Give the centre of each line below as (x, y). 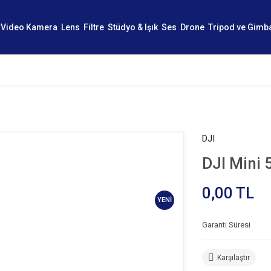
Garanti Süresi (226, 225)
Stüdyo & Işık (133, 27)
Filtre (94, 27)
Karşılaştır (233, 258)
